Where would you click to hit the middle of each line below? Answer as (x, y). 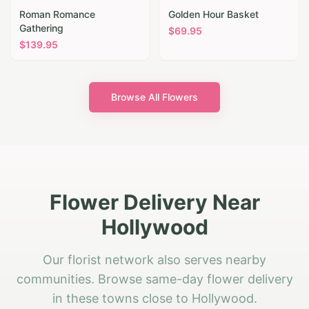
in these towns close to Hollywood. (154, 299)
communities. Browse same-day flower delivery (154, 279)
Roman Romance (57, 14)
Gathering (41, 28)
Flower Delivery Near (154, 202)
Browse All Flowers (154, 97)
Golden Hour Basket (213, 14)
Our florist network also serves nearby (154, 260)
